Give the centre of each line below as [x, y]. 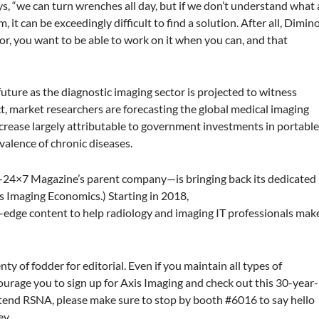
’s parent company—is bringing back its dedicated [197, 179]
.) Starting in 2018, [145, 196]
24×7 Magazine [41, 179]
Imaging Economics [54, 196]
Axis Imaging [152, 282]
